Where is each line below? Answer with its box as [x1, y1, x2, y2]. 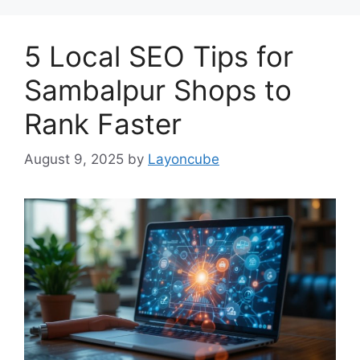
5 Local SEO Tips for [24, 39, 293, 73]
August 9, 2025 [24, 151, 124, 168]
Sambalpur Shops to [24, 72, 292, 107]
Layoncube [148, 151, 219, 168]
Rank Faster [24, 106, 182, 141]
